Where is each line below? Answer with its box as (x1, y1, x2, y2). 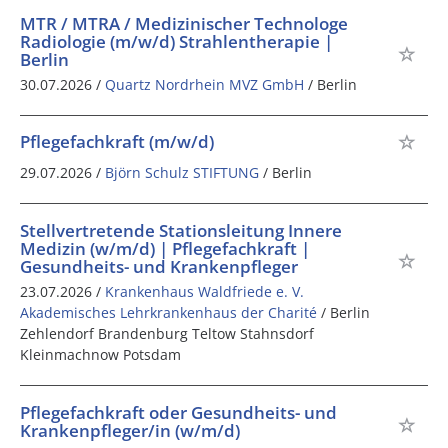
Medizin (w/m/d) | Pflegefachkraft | (20, 237, 310, 261)
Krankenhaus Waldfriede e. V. (105, 282, 304, 302)
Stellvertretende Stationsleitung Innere (20, 219, 342, 243)
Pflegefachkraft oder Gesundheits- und (20, 401, 337, 425)
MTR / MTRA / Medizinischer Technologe (20, 11, 348, 35)
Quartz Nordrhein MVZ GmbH (105, 74, 304, 94)
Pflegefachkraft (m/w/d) (20, 130, 214, 154)
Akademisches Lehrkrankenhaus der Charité (20, 303, 317, 323)
